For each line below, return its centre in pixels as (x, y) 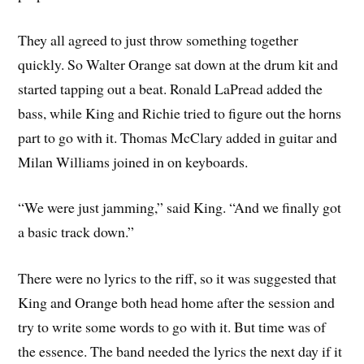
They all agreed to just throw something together (158, 39)
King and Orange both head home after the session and (177, 303)
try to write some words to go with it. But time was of (172, 327)
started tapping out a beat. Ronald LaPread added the (171, 88)
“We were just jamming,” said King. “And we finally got (180, 208)
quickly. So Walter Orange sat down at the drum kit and (178, 64)
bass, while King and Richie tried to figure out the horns (180, 113)
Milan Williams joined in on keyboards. (133, 161)
